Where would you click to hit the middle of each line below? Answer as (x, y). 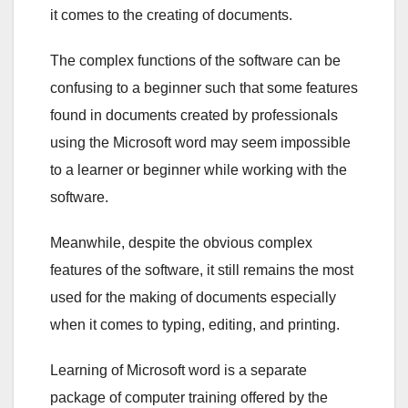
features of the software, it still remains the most (202, 270)
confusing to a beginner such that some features (204, 88)
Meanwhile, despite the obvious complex (181, 243)
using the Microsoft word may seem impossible (200, 143)
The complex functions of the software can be (195, 61)
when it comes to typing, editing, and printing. (195, 325)
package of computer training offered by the (189, 398)
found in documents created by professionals (194, 116)
